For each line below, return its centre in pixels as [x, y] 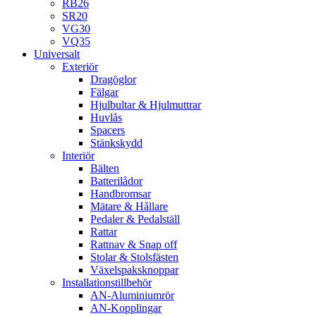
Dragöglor [113, 79]
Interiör [78, 156]
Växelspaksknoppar [134, 270]
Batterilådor [116, 181]
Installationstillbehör [107, 282]
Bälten [105, 168]
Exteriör [80, 67]
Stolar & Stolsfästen [134, 257]
